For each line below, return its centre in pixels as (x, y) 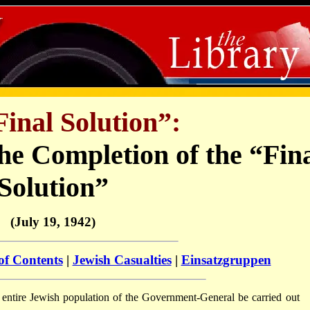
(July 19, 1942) (53, 221)
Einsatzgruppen (226, 260)
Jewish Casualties (122, 260)
